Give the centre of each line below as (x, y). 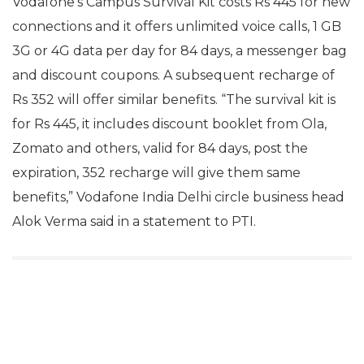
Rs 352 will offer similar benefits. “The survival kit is (174, 100)
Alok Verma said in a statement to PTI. (134, 221)
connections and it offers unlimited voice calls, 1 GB (177, 26)
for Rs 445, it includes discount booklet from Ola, (169, 124)
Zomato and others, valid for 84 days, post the (160, 148)
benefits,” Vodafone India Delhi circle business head (178, 197)
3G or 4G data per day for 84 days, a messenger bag (180, 51)
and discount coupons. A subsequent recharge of (173, 75)
